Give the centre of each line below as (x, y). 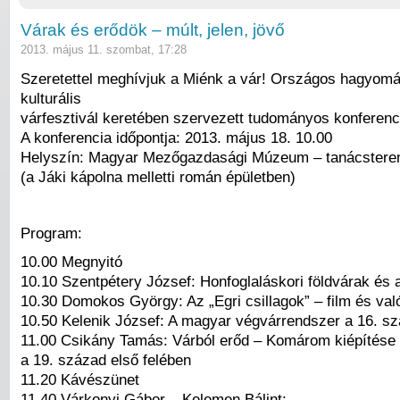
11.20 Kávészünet (80, 379)
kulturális (51, 98)
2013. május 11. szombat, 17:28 (104, 50)
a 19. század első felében (106, 359)
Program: (51, 233)
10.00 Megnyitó (71, 261)
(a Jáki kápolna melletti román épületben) (158, 176)
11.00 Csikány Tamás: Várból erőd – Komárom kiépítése (208, 340)
